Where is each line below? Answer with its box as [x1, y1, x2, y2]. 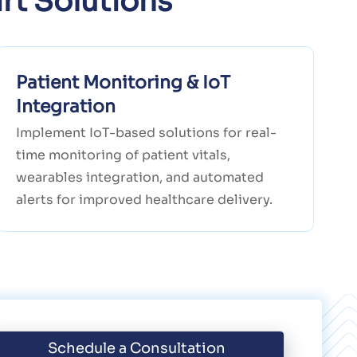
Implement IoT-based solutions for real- [16, 124, 277, 142]
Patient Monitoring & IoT [16, 72, 231, 94]
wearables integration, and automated [16, 169, 265, 186]
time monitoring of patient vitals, [16, 147, 231, 164]
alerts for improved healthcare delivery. [16, 191, 273, 209]
